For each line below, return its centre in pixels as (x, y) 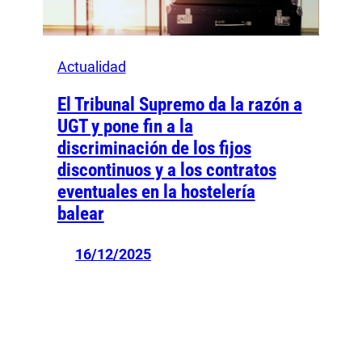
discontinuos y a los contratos (166, 170)
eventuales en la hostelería (156, 192)
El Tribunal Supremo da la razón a (179, 105)
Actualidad (91, 67)
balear (80, 214)
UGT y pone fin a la (125, 127)
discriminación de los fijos (154, 149)
